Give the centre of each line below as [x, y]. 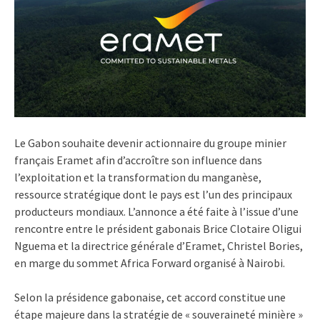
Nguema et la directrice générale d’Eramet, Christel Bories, [159, 245]
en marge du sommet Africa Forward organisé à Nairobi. [150, 262]
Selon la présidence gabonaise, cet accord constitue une [150, 297]
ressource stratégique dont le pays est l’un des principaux [153, 194]
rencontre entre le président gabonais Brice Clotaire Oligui [158, 228]
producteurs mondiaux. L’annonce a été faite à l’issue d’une [156, 211]
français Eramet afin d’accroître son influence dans [138, 160]
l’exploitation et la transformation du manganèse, [138, 177]
